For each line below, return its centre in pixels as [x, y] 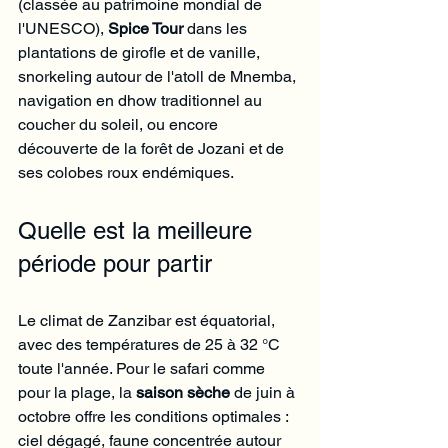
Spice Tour [145, 28]
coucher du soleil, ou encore [120, 124]
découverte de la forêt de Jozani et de [153, 148]
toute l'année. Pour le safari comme [143, 368]
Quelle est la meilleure [138, 230]
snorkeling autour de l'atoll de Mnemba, [159, 76]
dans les [217, 28]
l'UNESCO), [63, 28]
